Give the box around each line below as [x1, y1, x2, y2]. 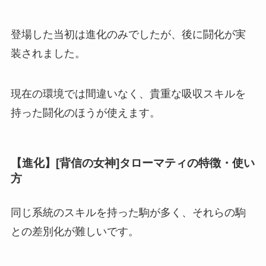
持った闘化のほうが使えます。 [10, 106, 160, 119]
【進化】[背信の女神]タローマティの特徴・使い [10, 156, 255, 169]
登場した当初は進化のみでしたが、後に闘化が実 [10, 28, 246, 40]
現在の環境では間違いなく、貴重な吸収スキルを [10, 87, 246, 100]
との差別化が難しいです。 [10, 226, 139, 238]
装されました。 [10, 47, 85, 59]
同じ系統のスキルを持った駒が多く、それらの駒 [10, 207, 246, 219]
